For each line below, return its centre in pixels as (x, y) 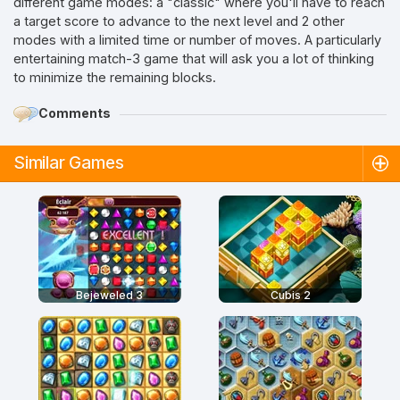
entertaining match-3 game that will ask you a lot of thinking (194, 58)
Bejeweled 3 (110, 295)
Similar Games (69, 163)
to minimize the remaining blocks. (115, 77)
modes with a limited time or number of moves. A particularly (197, 40)
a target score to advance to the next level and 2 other (179, 21)
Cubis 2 (290, 295)
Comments (75, 112)
